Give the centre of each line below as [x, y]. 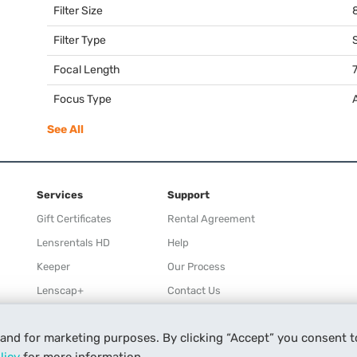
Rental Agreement [211, 218]
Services [60, 194]
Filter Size [78, 10]
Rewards [58, 314]
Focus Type [82, 99]
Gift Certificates [74, 218]
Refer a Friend [71, 338]
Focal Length [87, 69]
